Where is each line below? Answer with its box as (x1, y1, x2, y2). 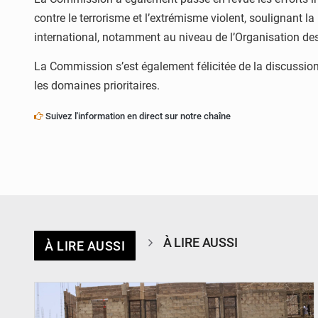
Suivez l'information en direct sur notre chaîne (43, 110, 231, 121)
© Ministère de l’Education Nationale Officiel (167, 265, 302, 273)
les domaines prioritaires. (34, 79, 160, 93)
